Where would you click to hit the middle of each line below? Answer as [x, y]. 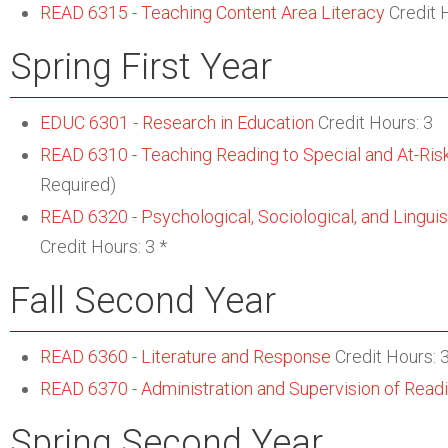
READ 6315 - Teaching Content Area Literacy [212, 12]
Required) [78, 184]
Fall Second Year [143, 301]
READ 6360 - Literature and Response [185, 356]
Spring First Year [141, 67]
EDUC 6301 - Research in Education [177, 122]
